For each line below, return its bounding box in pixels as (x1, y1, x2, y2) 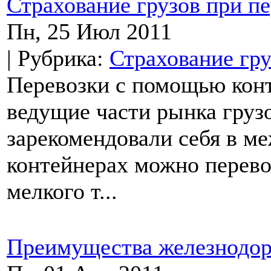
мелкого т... (7, 178, 117, 204)
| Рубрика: (7, 45, 109, 71)
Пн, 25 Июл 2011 (7, 18, 172, 44)
